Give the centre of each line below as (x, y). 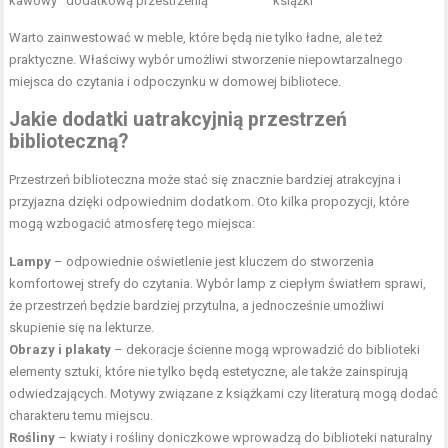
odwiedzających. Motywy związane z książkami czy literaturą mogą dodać (224, 393)
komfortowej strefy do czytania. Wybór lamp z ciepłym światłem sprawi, (218, 283)
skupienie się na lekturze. (82, 327)
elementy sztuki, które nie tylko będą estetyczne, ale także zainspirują (209, 371)
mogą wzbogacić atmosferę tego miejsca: (132, 223)
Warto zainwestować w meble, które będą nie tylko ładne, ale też (196, 37)
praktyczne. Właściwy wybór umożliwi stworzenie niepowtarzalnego (206, 59)
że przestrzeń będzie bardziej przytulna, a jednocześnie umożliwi (197, 305)
